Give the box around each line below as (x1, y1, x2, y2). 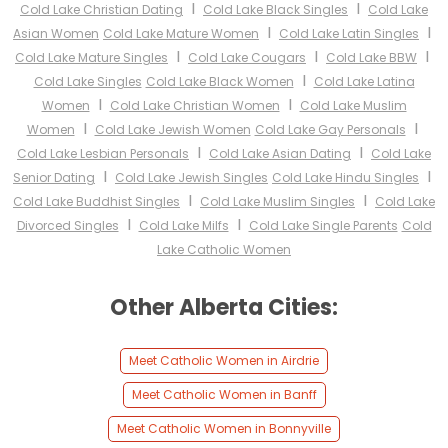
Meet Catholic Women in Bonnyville (117, 420, 331, 438)
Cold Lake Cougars (188, 49, 306, 67)
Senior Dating (13, 169, 95, 187)
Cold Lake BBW (326, 49, 417, 67)
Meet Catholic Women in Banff (131, 386, 317, 404)
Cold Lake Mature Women (103, 25, 259, 43)
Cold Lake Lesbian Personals (17, 145, 189, 163)
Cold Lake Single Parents (248, 217, 398, 235)
